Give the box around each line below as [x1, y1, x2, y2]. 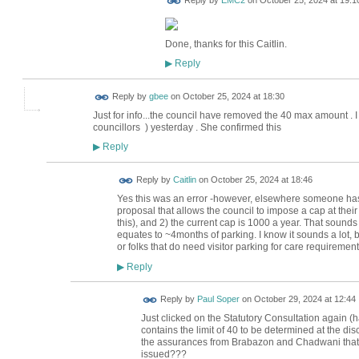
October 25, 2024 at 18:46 [210, 175, 313, 185]
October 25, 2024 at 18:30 [182, 91, 284, 102]
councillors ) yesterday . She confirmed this [92, 121, 284, 133]
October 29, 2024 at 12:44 [253, 294, 356, 305]
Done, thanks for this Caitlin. [164, 38, 287, 50]
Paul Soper [196, 294, 240, 305]
